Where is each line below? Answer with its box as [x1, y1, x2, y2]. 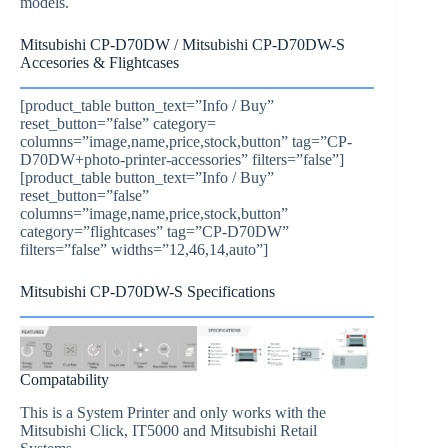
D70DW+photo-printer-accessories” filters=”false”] [20, 151, 344, 169]
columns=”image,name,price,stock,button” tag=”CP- [20, 133, 352, 151]
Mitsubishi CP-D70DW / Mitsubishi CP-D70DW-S [20, 36, 345, 54]
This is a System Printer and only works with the [20, 404, 326, 422]
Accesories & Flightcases [20, 54, 179, 72]
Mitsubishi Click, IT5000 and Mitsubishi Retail [20, 422, 317, 440]
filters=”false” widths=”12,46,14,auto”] [20, 241, 268, 259]
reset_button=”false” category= [20, 115, 216, 133]
